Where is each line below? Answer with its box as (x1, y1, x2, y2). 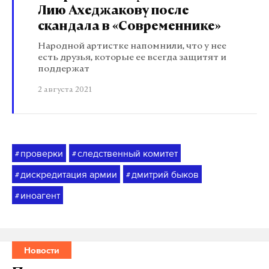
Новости (24, 245, 59, 255)
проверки (20, 148, 63, 159)
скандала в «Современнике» (38, 21, 221, 33)
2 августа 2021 (38, 86, 92, 94)
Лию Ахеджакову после (38, 5, 189, 17)
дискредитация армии (20, 169, 117, 180)
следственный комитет (77, 148, 178, 159)
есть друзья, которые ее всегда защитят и (38, 53, 226, 62)
